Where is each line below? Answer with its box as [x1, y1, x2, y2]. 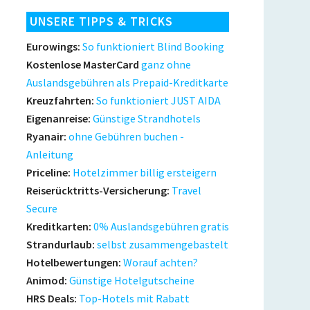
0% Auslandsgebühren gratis [91, 219, 229, 233]
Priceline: [26, 165, 71, 179]
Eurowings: [26, 39, 80, 53]
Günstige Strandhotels [90, 111, 201, 125]
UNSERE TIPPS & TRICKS [29, 14, 173, 29]
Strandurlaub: [26, 237, 95, 251]
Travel [169, 183, 201, 197]
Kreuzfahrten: [26, 93, 94, 107]
